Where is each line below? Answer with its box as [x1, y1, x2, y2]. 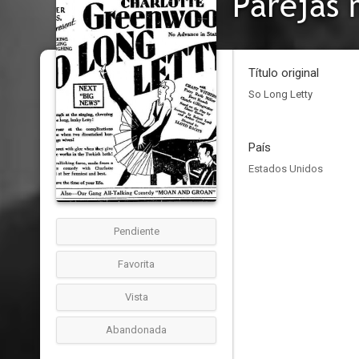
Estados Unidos [248, 163, 323, 175]
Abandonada [106, 324, 167, 336]
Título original [248, 66, 319, 80]
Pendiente [113, 225, 159, 237]
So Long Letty [248, 88, 313, 100]
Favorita [118, 258, 155, 270]
